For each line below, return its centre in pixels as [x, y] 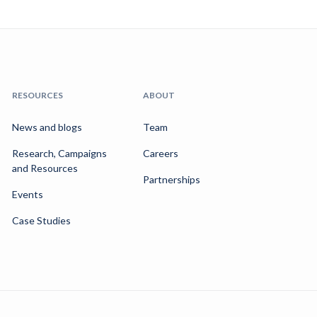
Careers [160, 154]
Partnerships [171, 180]
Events [28, 195]
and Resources [45, 168]
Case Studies [42, 221]
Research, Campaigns [60, 154]
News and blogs [47, 127]
